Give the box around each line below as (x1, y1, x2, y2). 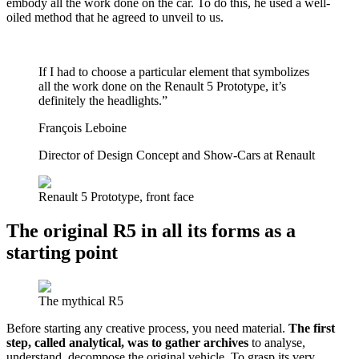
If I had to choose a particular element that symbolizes (38, 64, 309, 79)
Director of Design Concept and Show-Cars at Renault (38, 147, 315, 162)
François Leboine (38, 120, 127, 135)
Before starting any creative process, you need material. (6, 321, 288, 335)
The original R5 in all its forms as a (6, 220, 296, 241)
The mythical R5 (38, 293, 123, 308)
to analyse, (248, 335, 305, 349)
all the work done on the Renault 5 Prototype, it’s (38, 79, 286, 93)
